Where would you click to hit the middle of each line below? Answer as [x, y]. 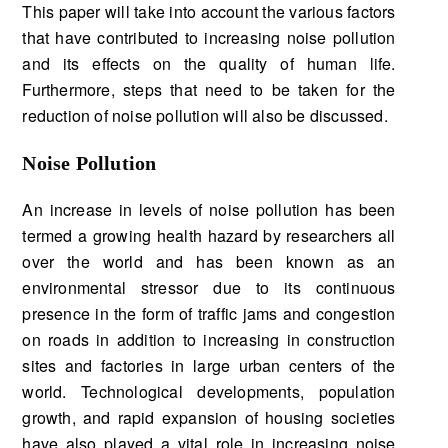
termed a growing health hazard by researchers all [209, 235]
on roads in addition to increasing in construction [209, 339]
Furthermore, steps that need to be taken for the [209, 89]
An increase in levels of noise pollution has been [209, 209]
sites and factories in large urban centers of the [209, 365]
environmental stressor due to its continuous [209, 287]
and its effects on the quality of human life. [209, 63]
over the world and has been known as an [209, 261]
